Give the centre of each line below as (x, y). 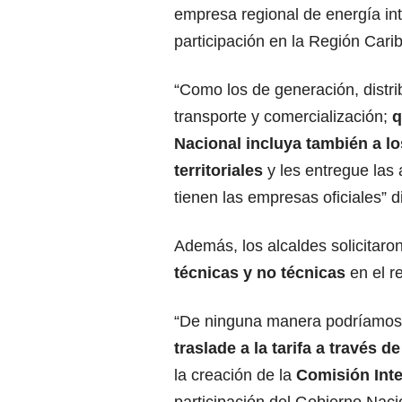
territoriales (221, 171)
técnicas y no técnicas (262, 273)
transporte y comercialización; (283, 117)
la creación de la (233, 376)
